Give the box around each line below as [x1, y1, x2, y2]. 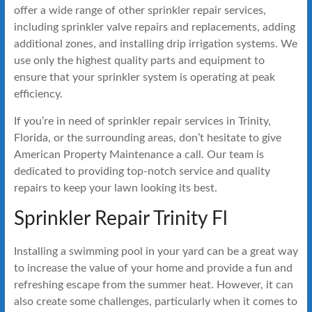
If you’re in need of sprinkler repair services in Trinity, [13, 115, 271, 127]
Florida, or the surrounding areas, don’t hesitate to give [13, 132, 281, 143]
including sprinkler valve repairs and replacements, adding [13, 21, 295, 33]
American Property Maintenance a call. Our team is [13, 148, 264, 160]
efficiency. [13, 88, 63, 100]
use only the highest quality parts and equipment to [13, 54, 265, 66]
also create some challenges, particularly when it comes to [13, 295, 297, 307]
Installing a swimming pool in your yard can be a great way [13, 245, 298, 257]
